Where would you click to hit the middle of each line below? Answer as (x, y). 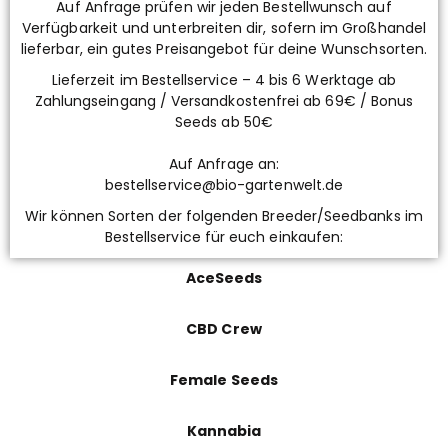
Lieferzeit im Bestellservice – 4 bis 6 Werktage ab (224, 80)
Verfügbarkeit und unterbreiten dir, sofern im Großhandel (224, 28)
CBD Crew (224, 329)
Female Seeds (224, 380)
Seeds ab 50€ (224, 122)
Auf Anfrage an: (224, 164)
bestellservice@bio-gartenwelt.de (224, 185)
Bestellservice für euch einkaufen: (224, 237)
